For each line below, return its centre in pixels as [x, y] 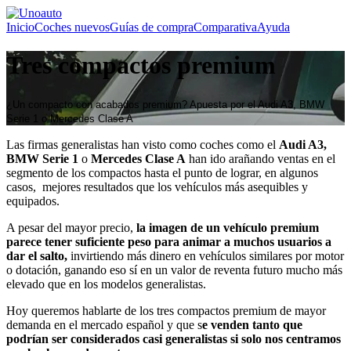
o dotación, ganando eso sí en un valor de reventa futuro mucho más [174, 270]
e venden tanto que [252, 324]
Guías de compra [152, 27]
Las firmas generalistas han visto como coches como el [143, 144]
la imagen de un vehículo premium [226, 227]
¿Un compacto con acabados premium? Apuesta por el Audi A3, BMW [165, 104]
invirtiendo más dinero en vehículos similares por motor [206, 255]
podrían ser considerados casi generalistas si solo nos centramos [174, 338]
